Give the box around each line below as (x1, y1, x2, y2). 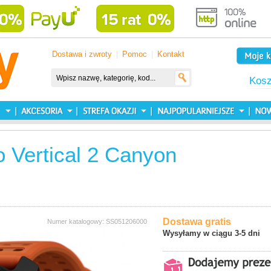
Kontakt (157, 50, 184, 59)
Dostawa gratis (163, 217, 231, 227)
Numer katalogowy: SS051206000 (47, 218, 147, 225)
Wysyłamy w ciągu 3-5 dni (163, 229, 260, 238)
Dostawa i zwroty (52, 50, 112, 59)
